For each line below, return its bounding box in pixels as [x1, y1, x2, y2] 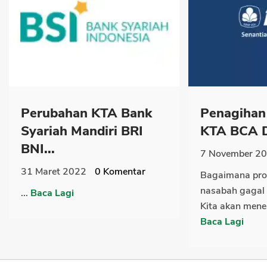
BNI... [21, 139, 55, 158]
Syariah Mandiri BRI [21, 122, 143, 140]
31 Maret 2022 [21, 164, 86, 178]
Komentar [101, 164, 145, 178]
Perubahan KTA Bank [21, 104, 152, 122]
